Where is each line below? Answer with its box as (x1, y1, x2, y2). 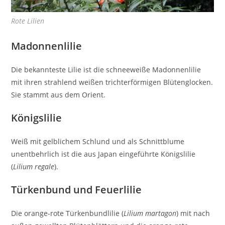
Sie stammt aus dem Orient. (11, 89, 106, 99)
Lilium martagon (124, 208, 177, 218)
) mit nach (176, 208, 210, 218)
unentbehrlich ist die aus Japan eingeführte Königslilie (11, 149, 196, 159)
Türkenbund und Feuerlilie (11, 182, 142, 196)
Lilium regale (13, 161, 55, 171)
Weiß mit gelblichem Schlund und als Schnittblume (11, 136, 185, 146)
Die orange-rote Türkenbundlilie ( (11, 208, 124, 218)
